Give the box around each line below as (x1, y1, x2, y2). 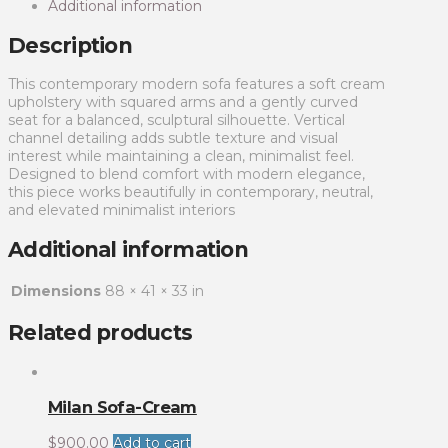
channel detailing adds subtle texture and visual (8, 129, 338, 148)
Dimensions (11, 281, 101, 300)
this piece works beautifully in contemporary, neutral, (8, 183, 373, 202)
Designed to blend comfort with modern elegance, (8, 165, 365, 184)
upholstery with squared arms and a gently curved (8, 93, 358, 112)
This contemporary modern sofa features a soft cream (8, 75, 385, 94)
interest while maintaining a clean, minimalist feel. (8, 147, 354, 166)
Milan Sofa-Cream (48, 397, 197, 418)
